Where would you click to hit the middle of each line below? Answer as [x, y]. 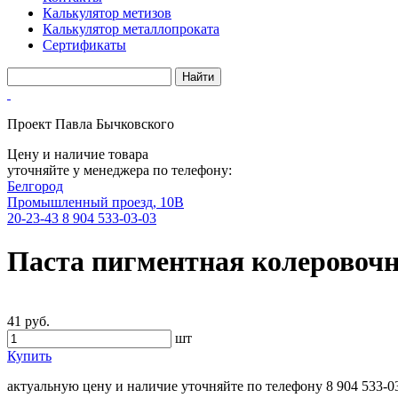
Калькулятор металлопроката [131, 29]
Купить [29, 355]
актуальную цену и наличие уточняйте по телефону [167, 386]
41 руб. [28, 321]
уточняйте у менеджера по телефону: [119, 170]
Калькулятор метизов [107, 13]
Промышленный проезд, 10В [96, 202]
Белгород [35, 186]
